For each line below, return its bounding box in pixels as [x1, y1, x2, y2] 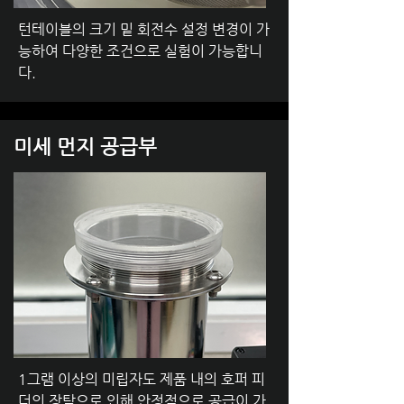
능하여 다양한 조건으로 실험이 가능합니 [18, 42, 262, 60]
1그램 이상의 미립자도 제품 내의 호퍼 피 [18, 371, 265, 388]
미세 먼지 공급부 [14, 135, 157, 158]
